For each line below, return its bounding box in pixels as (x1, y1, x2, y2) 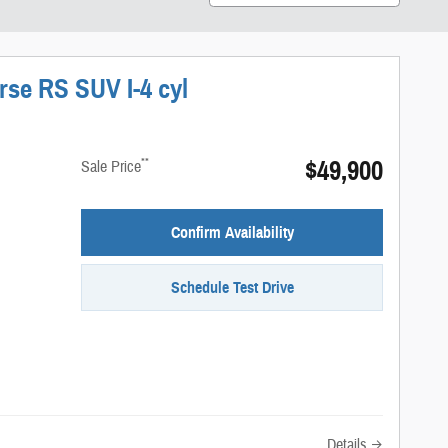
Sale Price (81, 157, 142, 177)
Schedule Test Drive (170, 277, 294, 297)
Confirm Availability (170, 222, 294, 242)
